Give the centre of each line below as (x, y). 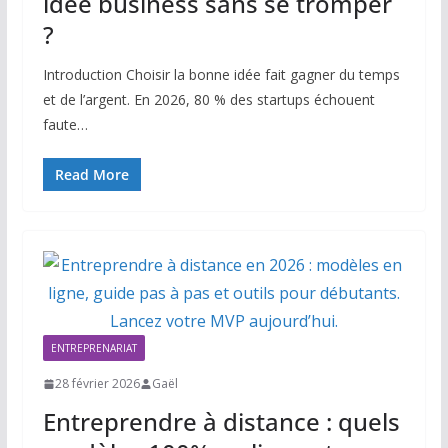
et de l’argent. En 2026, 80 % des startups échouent (208, 100)
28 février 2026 (97, 384)
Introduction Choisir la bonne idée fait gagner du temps (221, 75)
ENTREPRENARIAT (93, 348)
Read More (91, 175)
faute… (65, 125)
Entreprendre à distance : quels (221, 422)
